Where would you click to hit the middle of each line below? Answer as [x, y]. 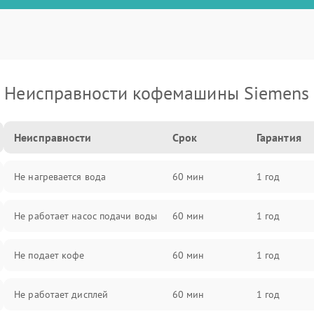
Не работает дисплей [61, 294]
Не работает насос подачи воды [86, 216]
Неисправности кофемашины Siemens [157, 93]
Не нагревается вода [60, 177]
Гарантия [279, 137]
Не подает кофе [49, 255]
